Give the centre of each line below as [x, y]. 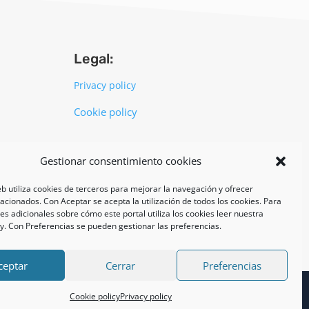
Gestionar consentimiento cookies [121, 161]
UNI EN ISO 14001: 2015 [118, 149]
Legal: [94, 58]
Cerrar [121, 265]
